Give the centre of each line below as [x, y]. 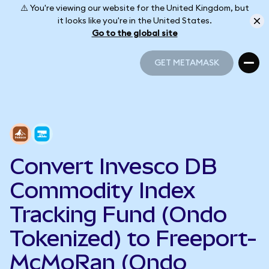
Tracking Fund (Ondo [118, 214]
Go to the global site [134, 33]
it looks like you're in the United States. [134, 21]
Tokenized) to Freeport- [133, 238]
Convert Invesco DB [113, 166]
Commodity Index [102, 190]
